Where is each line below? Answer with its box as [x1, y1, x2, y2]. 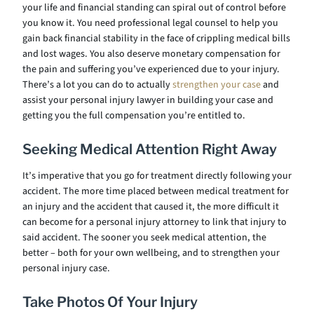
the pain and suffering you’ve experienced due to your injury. [22, 62, 280, 76]
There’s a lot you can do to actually [22, 78, 172, 92]
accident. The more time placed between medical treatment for [22, 184, 289, 198]
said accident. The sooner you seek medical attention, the [22, 231, 266, 245]
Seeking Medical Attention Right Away [22, 141, 277, 158]
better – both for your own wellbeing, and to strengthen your [22, 246, 280, 260]
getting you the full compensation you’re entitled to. [22, 109, 245, 123]
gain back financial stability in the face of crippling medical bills [22, 32, 290, 46]
